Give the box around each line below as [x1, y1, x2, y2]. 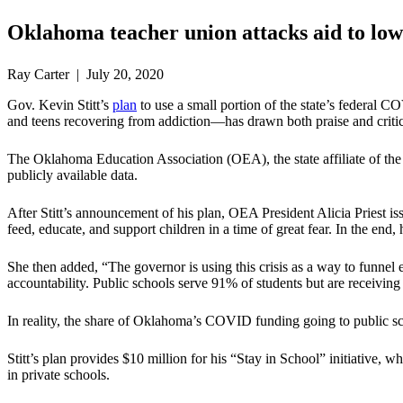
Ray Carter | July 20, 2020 [7, 67, 164, 83]
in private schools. [7, 367, 110, 383]
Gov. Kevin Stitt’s [7, 97, 112, 113]
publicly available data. [7, 167, 138, 184]
